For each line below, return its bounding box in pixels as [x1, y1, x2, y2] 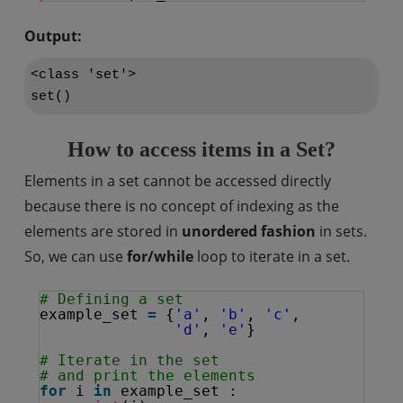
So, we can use [23, 246, 127, 266]
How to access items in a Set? [67, 138, 336, 161]
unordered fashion [181, 221, 316, 241]
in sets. [315, 221, 367, 241]
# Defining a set [39, 291, 184, 308]
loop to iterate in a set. [193, 246, 350, 266]
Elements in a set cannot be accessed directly [23, 171, 331, 191]
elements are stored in [23, 221, 182, 241]
